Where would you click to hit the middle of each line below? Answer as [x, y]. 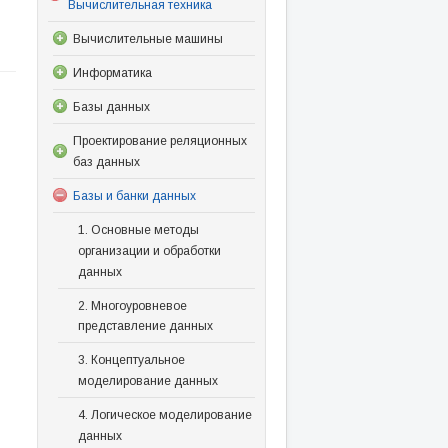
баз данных [106, 161]
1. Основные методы [138, 229]
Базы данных [111, 107]
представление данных [145, 326]
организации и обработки [149, 250]
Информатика [112, 73]
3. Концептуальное [131, 360]
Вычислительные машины [147, 38]
